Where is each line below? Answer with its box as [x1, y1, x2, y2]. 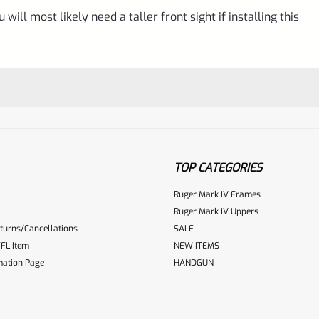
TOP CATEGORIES [174, 159, 262, 175]
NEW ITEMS [174, 239, 219, 251]
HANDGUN [174, 256, 214, 268]
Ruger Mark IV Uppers [174, 205, 258, 217]
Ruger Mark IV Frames [174, 188, 261, 200]
